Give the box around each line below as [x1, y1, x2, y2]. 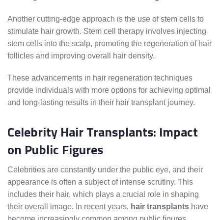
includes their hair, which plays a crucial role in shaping [7, 190, 199, 199]
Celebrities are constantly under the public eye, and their [7, 165, 203, 174]
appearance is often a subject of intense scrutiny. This [7, 178, 193, 187]
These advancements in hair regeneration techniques [7, 74, 192, 82]
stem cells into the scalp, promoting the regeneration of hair [7, 39, 212, 48]
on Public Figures [7, 140, 103, 160]
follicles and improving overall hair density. [7, 52, 155, 60]
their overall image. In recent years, [7, 202, 131, 211]
